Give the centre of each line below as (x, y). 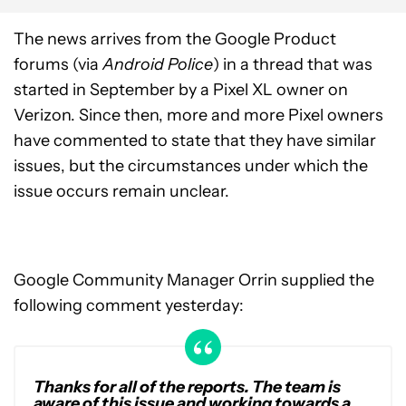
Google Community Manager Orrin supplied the (194, 280)
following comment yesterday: (129, 305)
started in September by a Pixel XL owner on (181, 89)
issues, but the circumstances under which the (191, 165)
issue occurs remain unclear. (121, 191)
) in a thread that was (293, 64)
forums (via (58, 64)
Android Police (158, 64)
